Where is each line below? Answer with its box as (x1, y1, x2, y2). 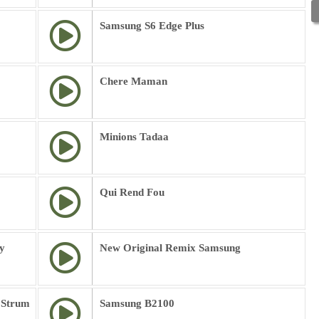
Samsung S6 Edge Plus (100, 20, 204, 31)
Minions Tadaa (100, 131, 169, 142)
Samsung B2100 (100, 298, 174, 309)
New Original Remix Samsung (100, 242, 241, 253)
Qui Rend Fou (100, 187, 164, 198)
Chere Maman (100, 75, 167, 87)
